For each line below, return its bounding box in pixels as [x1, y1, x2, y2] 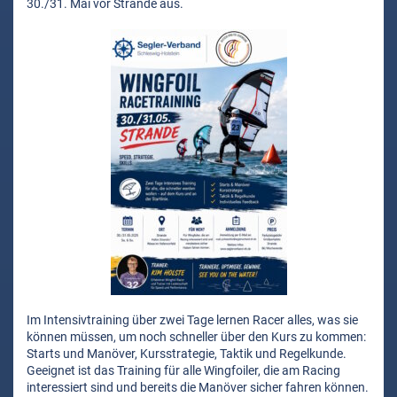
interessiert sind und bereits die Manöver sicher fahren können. [27, 380, 369, 395]
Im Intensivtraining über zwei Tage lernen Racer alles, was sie [27, 313, 358, 328]
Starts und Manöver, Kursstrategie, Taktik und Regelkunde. [27, 346, 346, 362]
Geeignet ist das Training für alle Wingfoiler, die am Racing [27, 363, 340, 378]
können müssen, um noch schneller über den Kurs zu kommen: [27, 330, 366, 345]
